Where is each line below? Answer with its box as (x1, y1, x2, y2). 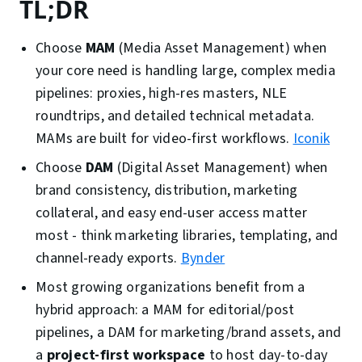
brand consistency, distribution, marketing (36, 180, 298, 201)
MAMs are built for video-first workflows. (36, 128, 293, 149)
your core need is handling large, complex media (36, 61, 335, 82)
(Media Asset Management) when (115, 38, 326, 59)
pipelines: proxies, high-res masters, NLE (36, 83, 288, 104)
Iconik (293, 128, 330, 149)
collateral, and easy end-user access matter (36, 203, 307, 224)
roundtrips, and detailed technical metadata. (36, 106, 314, 127)
